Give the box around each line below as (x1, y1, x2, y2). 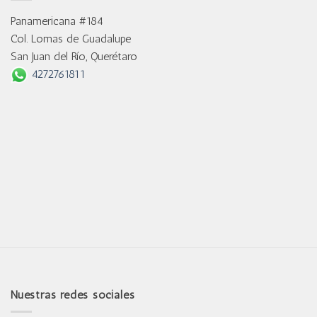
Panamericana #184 (11, 13, 103, 28)
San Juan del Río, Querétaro (11, 49, 137, 63)
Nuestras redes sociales (11, 287, 135, 301)
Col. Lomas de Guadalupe (11, 31, 131, 45)
